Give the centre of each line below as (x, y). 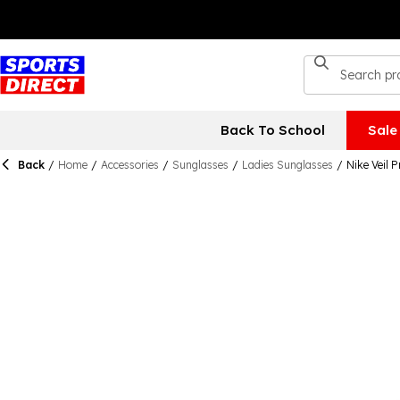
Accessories (130, 165)
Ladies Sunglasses (287, 165)
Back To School (272, 130)
